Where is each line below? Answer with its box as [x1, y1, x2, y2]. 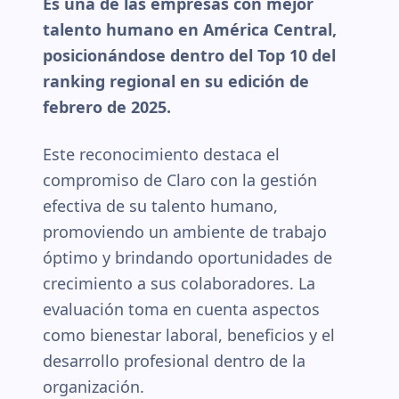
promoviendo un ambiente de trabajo [43, 221, 327, 242]
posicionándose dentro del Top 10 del [43, 45, 336, 66]
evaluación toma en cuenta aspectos [43, 298, 320, 320]
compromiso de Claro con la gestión [43, 169, 317, 191]
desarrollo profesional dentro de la [43, 350, 305, 371]
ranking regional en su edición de [43, 70, 309, 92]
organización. [43, 376, 144, 397]
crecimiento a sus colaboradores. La [43, 273, 315, 294]
